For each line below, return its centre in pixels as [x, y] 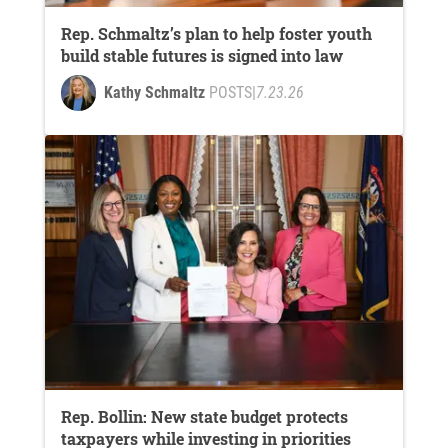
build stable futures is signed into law [201, 55]
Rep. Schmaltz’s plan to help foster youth [216, 33]
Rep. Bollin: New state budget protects [204, 417]
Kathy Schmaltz [154, 92]
